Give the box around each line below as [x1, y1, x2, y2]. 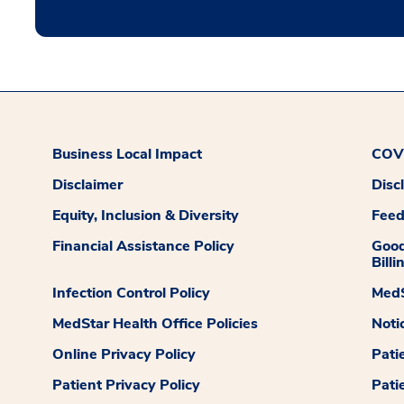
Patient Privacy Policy [52, 375, 201, 395]
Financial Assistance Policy [52, 236, 235, 256]
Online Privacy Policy [52, 344, 197, 364]
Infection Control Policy [52, 283, 211, 303]
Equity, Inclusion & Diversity [52, 206, 240, 225]
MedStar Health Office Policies [52, 314, 259, 334]
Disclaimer [52, 175, 124, 195]
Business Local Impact [52, 144, 203, 164]
